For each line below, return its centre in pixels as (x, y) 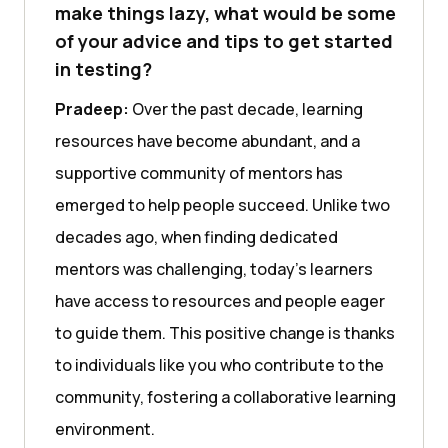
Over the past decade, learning (246, 108)
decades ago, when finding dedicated (196, 236)
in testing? (103, 68)
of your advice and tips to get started (224, 40)
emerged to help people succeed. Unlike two (222, 204)
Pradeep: (92, 108)
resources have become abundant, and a (207, 140)
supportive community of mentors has (199, 172)
